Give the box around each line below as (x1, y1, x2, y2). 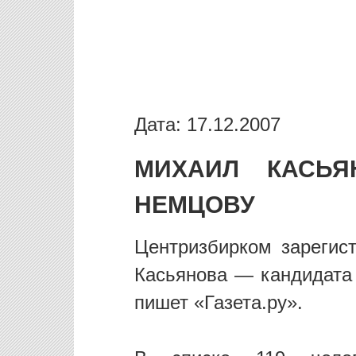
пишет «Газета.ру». (133, 292, 303, 314)
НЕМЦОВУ (133, 191, 255, 218)
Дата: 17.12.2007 (133, 114, 281, 135)
